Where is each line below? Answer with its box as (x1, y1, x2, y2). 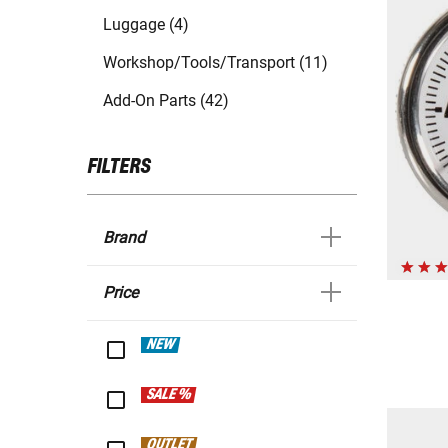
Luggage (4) (103, 15, 189, 35)
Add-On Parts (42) (103, 91, 229, 111)
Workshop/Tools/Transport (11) (103, 53, 328, 73)
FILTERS (87, 156, 150, 179)
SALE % (145, 387, 193, 404)
